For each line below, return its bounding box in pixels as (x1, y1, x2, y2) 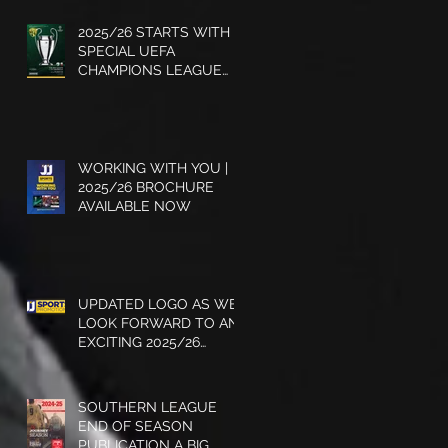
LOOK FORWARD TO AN (78, 314, 239, 331)
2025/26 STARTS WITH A (78, 23, 243, 40)
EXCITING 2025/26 (78, 333, 200, 350)
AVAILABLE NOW (78, 197, 191, 214)
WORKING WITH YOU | (78, 159, 228, 176)
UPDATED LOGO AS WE (78, 295, 238, 312)
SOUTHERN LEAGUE (78, 398, 217, 415)
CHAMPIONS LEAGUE (78, 61, 222, 78)
